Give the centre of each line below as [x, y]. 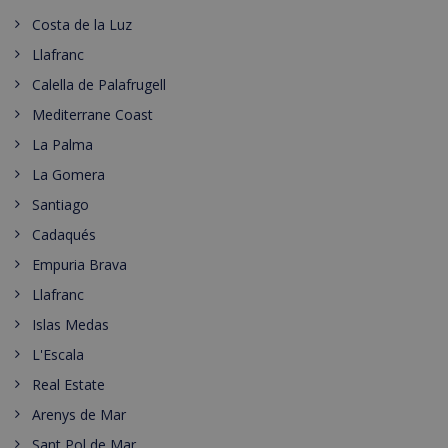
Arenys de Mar [79, 414]
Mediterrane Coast [92, 114]
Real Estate [68, 384]
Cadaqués [64, 234]
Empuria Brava [79, 264]
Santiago [60, 204]
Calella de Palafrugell [99, 84]
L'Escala [58, 354]
